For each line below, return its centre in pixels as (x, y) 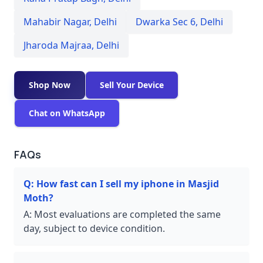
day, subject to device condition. (94, 228)
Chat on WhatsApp (67, 113)
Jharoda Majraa (58, 45)
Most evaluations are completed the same (127, 214)
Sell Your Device (132, 85)
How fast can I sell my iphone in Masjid (128, 183)
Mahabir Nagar (56, 21)
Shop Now (50, 85)
